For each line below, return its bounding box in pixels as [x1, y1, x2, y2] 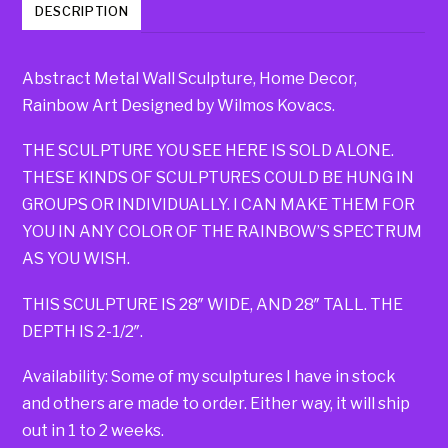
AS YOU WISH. [22, 249, 131, 269]
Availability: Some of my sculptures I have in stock [22, 367, 397, 387]
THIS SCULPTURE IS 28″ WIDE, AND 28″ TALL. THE [22, 294, 404, 314]
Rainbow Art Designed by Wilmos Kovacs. [22, 96, 336, 116]
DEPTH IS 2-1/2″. [22, 321, 144, 341]
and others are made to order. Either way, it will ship [22, 394, 411, 414]
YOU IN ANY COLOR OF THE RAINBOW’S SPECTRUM [22, 222, 423, 242]
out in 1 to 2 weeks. [22, 421, 165, 441]
